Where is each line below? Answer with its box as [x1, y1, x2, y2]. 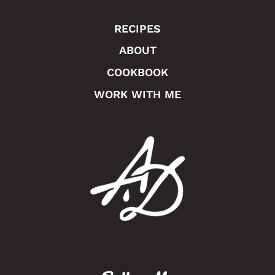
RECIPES [114, 21, 161, 35]
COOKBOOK [107, 65, 168, 79]
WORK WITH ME [94, 87, 181, 101]
